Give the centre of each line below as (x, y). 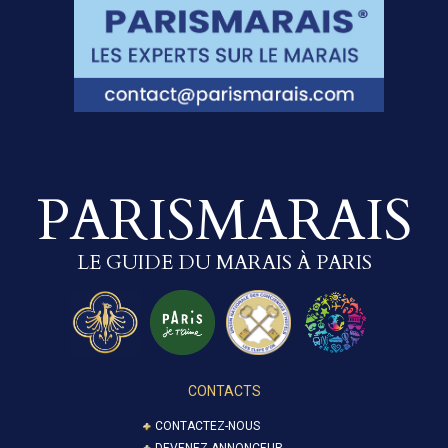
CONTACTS (224, 390)
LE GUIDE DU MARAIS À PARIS (224, 262)
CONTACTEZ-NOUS (207, 425)
